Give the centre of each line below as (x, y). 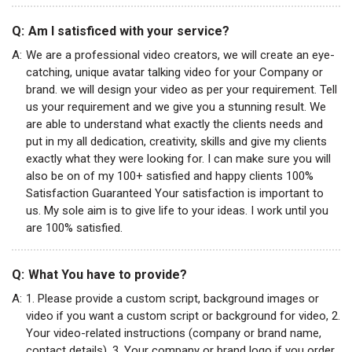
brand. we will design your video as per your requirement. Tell (181, 89)
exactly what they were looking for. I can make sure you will (178, 158)
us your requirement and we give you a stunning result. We (176, 106)
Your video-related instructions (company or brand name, (174, 333)
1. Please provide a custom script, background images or (172, 298)
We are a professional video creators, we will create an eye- (180, 55)
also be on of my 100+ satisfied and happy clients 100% (170, 176)
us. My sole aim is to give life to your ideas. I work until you (177, 210)
